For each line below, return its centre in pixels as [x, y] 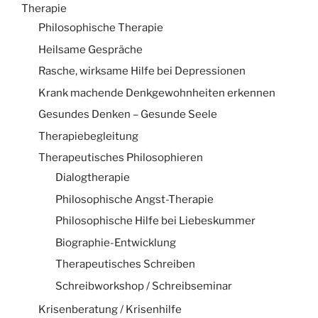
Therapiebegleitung [88, 136]
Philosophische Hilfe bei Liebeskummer [155, 221]
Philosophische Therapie [101, 28]
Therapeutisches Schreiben [125, 264]
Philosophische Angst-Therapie [135, 199]
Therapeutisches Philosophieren [121, 158]
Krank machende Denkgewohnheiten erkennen [157, 93]
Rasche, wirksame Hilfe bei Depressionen [142, 71]
